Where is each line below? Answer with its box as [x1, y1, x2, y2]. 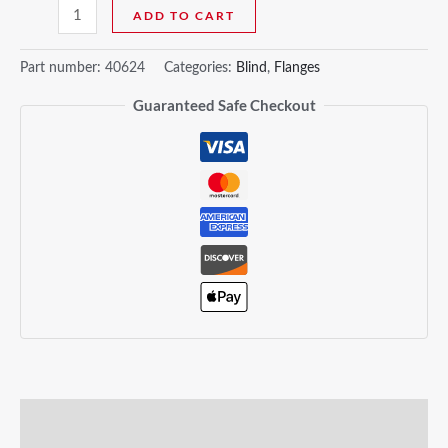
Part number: [20, 61, 105, 76]
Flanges [274, 61, 320, 76]
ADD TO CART [133, 7, 236, 23]
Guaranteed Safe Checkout [132, 96, 316, 115]
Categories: [164, 61, 236, 76]
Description [20, 410, 99, 429]
